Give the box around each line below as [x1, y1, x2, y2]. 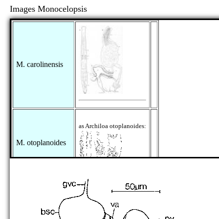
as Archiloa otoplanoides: [79, 122, 146, 130]
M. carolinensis [16, 60, 63, 68]
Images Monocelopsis [10, 4, 116, 14]
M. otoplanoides [16, 138, 66, 147]
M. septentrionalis [16, 198, 71, 207]
